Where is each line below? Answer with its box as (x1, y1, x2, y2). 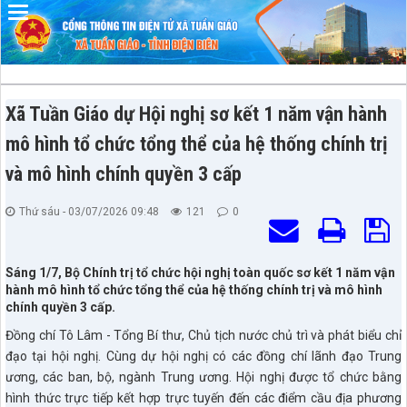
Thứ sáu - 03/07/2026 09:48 (19, 204, 159, 218)
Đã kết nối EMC (34, 17, 124, 32)
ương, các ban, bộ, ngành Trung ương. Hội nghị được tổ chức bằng (5, 370, 402, 385)
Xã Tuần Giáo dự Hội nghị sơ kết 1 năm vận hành (5, 102, 387, 125)
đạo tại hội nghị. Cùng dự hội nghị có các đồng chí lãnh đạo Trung (5, 349, 402, 364)
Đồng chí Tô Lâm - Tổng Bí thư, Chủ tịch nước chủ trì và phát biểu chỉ (5, 328, 402, 343)
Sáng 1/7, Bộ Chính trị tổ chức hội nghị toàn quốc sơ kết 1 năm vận (5, 265, 395, 281)
